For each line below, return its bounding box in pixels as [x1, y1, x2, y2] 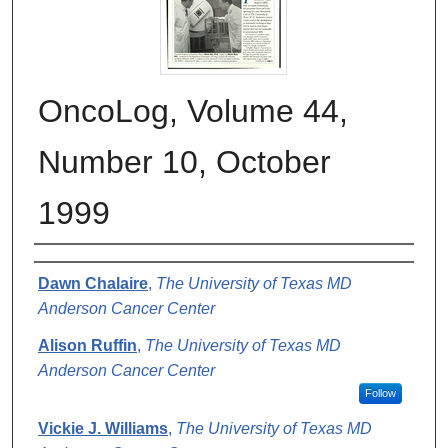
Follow [364, 386, 396, 399]
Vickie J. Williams [38, 419, 168, 437]
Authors [34, 253, 116, 281]
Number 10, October [38, 143, 331, 180]
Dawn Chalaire [38, 274, 148, 292]
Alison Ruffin [38, 336, 137, 354]
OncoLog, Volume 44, [38, 92, 348, 129]
